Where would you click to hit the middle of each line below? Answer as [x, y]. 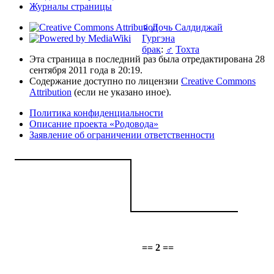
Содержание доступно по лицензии [105, 81]
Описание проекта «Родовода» [94, 124]
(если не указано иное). [121, 92]
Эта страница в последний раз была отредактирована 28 [147, 59]
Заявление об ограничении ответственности [122, 135]
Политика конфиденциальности [96, 113]
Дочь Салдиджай [187, 27]
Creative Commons [218, 81]
